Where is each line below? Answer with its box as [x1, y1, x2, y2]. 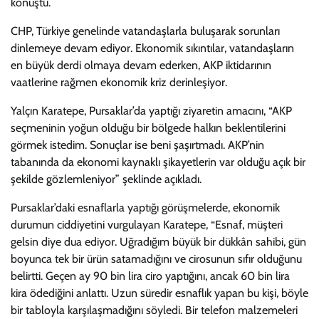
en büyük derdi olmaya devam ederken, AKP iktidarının [11, 58, 271, 72]
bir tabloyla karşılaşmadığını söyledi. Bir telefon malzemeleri [11, 303, 298, 317]
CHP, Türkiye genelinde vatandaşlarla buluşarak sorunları [11, 24, 280, 38]
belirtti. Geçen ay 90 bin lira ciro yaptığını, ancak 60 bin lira [11, 269, 290, 283]
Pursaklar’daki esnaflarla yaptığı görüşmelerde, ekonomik [11, 201, 280, 214]
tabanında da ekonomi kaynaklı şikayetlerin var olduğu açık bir [11, 155, 305, 169]
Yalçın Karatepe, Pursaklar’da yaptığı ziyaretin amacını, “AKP [11, 104, 292, 117]
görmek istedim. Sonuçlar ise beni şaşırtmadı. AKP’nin [11, 138, 264, 152]
